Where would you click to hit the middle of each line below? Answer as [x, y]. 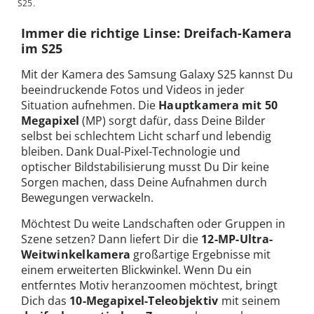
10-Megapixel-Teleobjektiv [144, 301]
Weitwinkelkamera [76, 255]
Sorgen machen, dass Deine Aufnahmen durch [144, 183]
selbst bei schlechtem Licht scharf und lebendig [146, 136]
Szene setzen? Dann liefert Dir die [111, 239]
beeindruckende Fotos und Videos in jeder [133, 90]
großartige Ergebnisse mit [201, 255]
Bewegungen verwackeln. [87, 198]
